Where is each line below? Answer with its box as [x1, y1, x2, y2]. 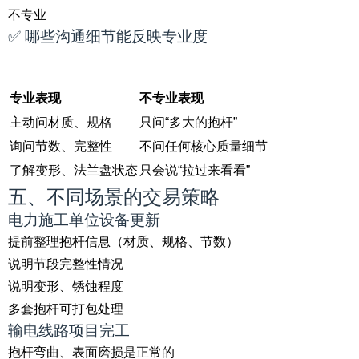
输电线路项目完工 [8, 322, 130, 339]
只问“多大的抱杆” [139, 115, 237, 129]
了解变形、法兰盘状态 [10, 163, 138, 177]
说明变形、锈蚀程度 [8, 280, 123, 293]
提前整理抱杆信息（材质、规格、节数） [8, 235, 239, 248]
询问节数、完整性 [10, 139, 112, 153]
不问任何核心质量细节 [139, 139, 268, 153]
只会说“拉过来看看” [139, 163, 250, 177]
